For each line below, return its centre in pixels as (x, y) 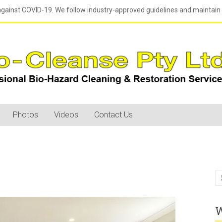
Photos (26, 115)
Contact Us (113, 115)
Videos (66, 115)
